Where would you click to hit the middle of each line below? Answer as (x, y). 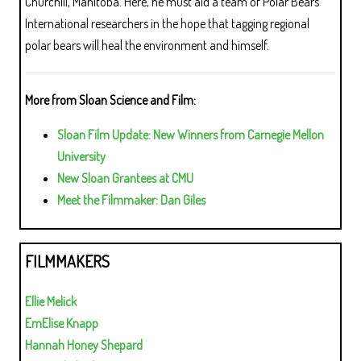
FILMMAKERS (67, 261)
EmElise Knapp (62, 323)
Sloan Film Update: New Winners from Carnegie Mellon (191, 134)
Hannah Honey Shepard (84, 344)
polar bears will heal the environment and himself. (147, 45)
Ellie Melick (51, 301)
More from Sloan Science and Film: (110, 100)
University (81, 156)
